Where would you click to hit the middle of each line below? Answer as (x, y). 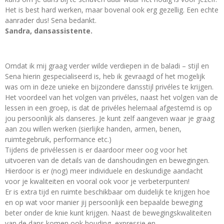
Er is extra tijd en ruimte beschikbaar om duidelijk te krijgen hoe (107, 191)
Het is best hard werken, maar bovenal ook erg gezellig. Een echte (112, 9)
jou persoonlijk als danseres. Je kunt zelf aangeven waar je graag (110, 118)
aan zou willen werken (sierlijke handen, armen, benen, (93, 128)
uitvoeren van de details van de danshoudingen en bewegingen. (107, 160)
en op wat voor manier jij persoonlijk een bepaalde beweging (104, 202)
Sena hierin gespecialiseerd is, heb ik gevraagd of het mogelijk (105, 76)
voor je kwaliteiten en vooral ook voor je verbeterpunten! (97, 181)
